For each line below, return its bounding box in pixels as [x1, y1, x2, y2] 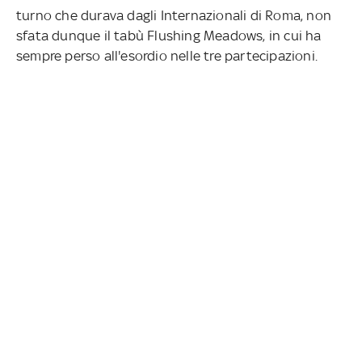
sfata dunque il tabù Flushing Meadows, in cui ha [16, 27, 322, 44]
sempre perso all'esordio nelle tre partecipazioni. [16, 47, 322, 64]
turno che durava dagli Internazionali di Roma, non [16, 6, 331, 23]
